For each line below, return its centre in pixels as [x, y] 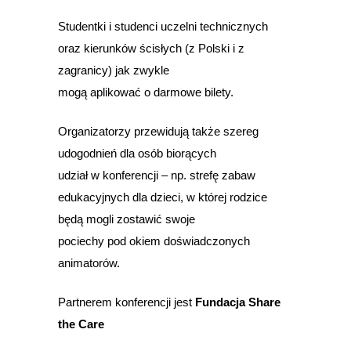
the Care [81, 324]
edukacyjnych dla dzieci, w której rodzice [163, 197]
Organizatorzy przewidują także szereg [158, 131]
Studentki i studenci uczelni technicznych [163, 26]
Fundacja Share [238, 302]
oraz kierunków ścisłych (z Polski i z [151, 48]
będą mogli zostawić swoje [127, 219]
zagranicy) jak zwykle [114, 70]
